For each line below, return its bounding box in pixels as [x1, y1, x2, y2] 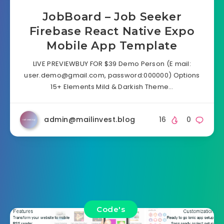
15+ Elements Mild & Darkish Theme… [50, 82, 173, 92]
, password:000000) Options [104, 70, 200, 80]
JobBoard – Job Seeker [42, 10, 182, 24]
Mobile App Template [46, 39, 177, 53]
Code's [96, 204, 125, 214]
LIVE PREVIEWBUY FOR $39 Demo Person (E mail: [32, 59, 191, 69]
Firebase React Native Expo [29, 24, 195, 38]
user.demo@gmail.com [24, 70, 104, 80]
